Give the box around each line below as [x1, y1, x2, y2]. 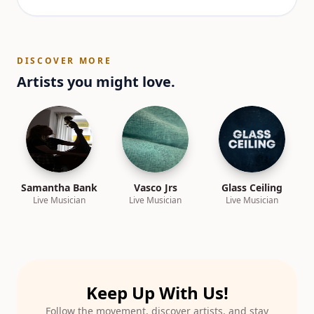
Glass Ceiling [221, 181, 282, 194]
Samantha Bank [21, 181, 98, 194]
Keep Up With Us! [86, 281, 228, 304]
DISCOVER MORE [17, 55, 112, 67]
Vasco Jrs [133, 181, 177, 194]
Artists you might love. [17, 72, 175, 91]
